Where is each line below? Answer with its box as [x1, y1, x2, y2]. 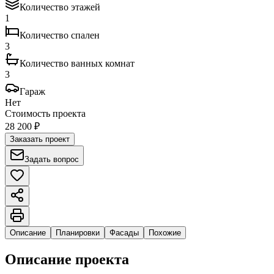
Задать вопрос [24, 155, 79, 165]
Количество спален [20, 30, 100, 41]
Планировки [56, 228, 100, 238]
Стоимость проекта [5, 108, 86, 119]
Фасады [109, 228, 139, 238]
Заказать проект [10, 135, 70, 144]
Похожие [149, 228, 181, 238]
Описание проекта [5, 251, 129, 268]
